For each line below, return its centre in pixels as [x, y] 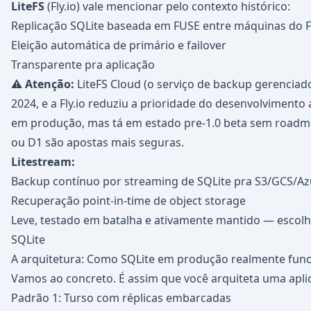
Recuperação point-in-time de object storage [128, 201]
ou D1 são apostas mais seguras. [98, 142]
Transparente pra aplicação [83, 65]
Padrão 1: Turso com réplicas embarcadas [121, 298]
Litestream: [43, 162]
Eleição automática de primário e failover [119, 45]
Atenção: [50, 84]
